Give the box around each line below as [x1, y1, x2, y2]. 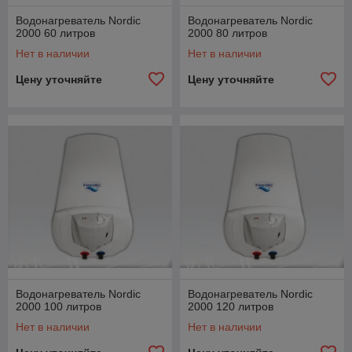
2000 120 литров [188, 300, 273, 313]
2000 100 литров [16, 300, 101, 313]
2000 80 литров [188, 27, 267, 39]
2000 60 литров [16, 27, 95, 39]
